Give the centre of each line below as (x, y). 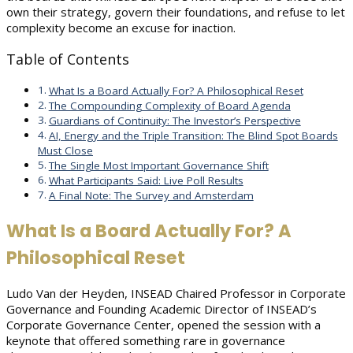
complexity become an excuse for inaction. (121, 28)
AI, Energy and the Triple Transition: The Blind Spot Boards (193, 136)
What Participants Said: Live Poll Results (146, 181)
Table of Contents (68, 59)
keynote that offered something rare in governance (146, 341)
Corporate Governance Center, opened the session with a (163, 325)
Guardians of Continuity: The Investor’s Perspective (175, 121)
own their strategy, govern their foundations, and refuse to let (176, 12)
